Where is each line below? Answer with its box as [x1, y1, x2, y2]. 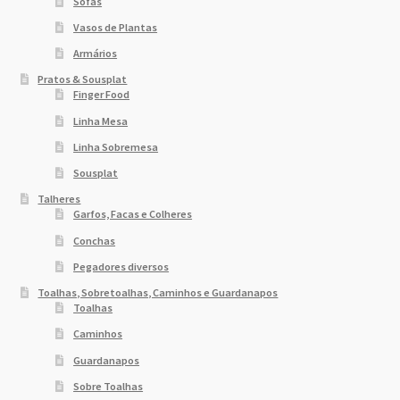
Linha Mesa [73, 113, 129, 128]
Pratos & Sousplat [37, 72, 128, 87]
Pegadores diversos [73, 259, 170, 273]
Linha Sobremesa [73, 139, 159, 154]
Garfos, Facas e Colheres [73, 207, 193, 221]
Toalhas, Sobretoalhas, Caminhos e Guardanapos [37, 286, 279, 300]
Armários [73, 46, 118, 61]
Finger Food [73, 87, 130, 102]
